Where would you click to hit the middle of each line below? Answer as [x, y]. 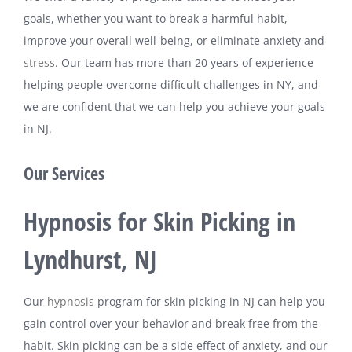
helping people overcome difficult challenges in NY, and [170, 84]
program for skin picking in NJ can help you [209, 301]
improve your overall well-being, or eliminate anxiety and [174, 40]
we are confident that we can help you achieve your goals [174, 106]
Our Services [64, 172]
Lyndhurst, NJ [90, 258]
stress [39, 62]
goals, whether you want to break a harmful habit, [155, 18]
